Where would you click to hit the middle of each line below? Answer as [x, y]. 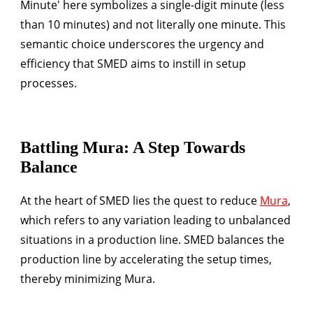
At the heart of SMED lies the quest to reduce [140, 200]
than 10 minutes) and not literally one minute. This [153, 24]
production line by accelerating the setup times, [146, 259]
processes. [49, 83]
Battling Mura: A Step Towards [133, 147]
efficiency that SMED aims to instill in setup [133, 63]
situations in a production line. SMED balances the [152, 239]
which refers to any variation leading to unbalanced [155, 220]
